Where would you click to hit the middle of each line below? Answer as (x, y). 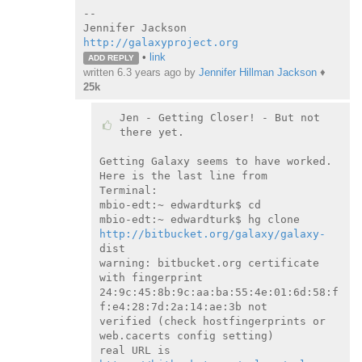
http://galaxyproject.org (161, 42)
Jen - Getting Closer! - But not (219, 117)
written (100, 72)
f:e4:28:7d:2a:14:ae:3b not (183, 306)
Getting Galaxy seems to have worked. (215, 161)
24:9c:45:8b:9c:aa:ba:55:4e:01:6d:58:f (219, 292)
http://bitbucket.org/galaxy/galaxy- (212, 234)
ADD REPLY (111, 57)
